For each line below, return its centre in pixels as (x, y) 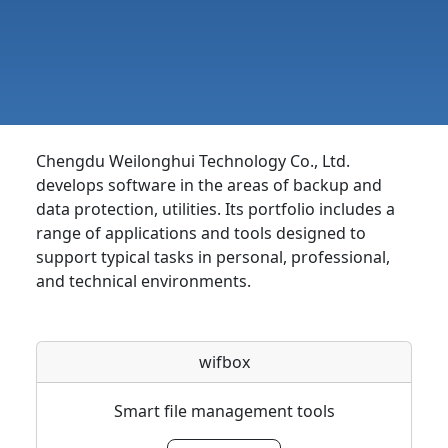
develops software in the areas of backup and (209, 185)
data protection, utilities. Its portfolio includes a (215, 209)
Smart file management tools (224, 411)
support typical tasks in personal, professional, (213, 257)
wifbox (224, 362)
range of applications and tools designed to (201, 233)
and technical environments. (143, 281)
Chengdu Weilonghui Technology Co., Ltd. (193, 161)
